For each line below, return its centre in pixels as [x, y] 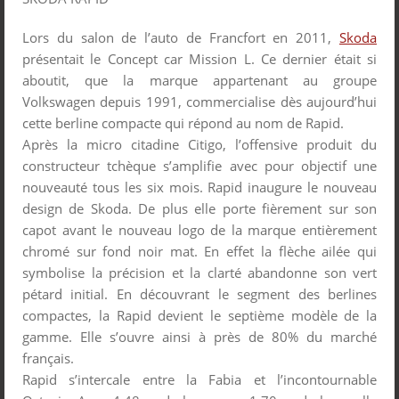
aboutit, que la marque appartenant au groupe [199, 80]
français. [48, 358]
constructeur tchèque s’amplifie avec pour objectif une [199, 165]
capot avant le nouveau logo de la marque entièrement [199, 229]
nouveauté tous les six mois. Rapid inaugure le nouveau [199, 187]
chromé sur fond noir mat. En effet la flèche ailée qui [199, 251]
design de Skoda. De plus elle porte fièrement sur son [199, 208]
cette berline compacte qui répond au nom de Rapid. [183, 122]
